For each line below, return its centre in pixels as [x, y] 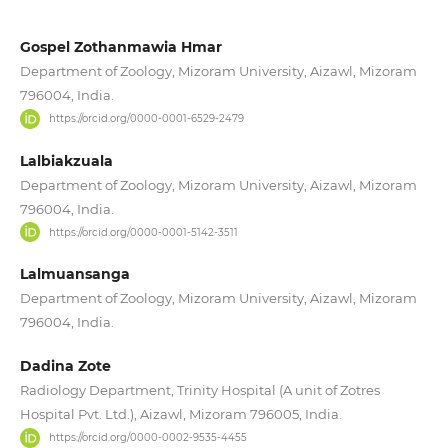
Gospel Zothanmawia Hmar [120, 47]
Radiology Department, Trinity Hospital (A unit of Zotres [199, 390]
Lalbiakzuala [66, 160]
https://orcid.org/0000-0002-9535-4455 [148, 437]
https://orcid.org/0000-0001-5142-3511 [144, 232]
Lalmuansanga [74, 274]
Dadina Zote [65, 366]
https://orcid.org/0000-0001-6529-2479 [147, 118]
